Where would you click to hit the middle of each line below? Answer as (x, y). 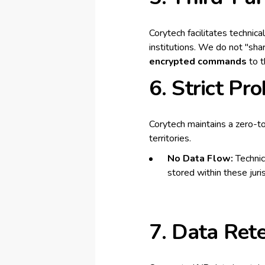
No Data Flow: (200, 159)
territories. (170, 138)
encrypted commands (198, 62)
